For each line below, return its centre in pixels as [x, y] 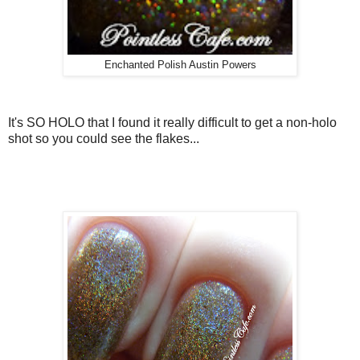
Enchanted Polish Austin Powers [180, 65]
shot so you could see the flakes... [104, 139]
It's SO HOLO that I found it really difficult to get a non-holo [172, 123]
